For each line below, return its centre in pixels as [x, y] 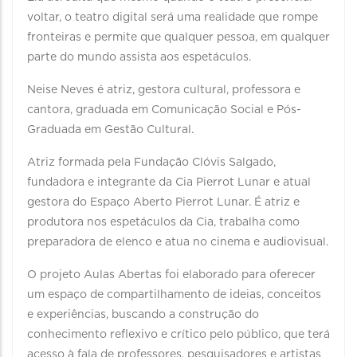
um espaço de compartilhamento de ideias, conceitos [174, 295]
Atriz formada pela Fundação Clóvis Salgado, [151, 163]
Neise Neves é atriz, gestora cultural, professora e [164, 90]
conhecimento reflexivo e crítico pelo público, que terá [178, 335]
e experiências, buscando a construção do [143, 315]
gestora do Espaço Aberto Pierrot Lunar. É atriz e [163, 202]
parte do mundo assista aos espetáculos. [139, 57]
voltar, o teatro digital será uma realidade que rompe [173, 18]
